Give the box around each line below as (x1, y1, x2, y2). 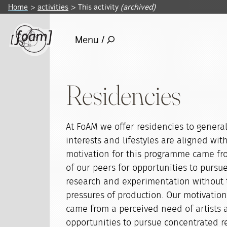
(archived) (121, 2, 156, 12)
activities (37, 2, 68, 12)
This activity (78, 2, 121, 12)
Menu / (74, 33, 104, 46)
